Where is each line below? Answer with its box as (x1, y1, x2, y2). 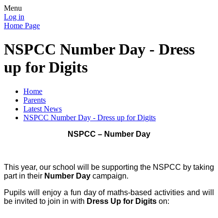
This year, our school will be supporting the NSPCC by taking (4, 163, 214, 171)
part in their (4, 171, 44, 180)
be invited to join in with (4, 197, 87, 205)
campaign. (91, 171, 128, 180)
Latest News (23, 104, 62, 113)
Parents (23, 95, 46, 104)
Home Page (4, 21, 40, 30)
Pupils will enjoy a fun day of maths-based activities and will (4, 188, 214, 197)
